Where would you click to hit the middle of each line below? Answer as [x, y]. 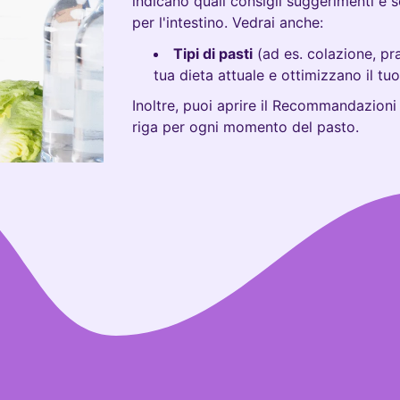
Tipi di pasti [213, 53]
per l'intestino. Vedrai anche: [228, 22]
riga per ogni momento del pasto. [246, 127]
